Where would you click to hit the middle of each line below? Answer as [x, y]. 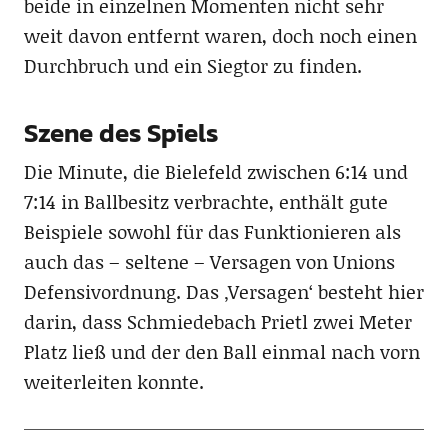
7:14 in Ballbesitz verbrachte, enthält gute [205, 202]
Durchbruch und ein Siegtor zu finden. [192, 66]
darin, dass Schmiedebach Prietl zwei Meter [217, 322]
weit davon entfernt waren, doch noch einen [220, 36]
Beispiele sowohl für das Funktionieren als [212, 232]
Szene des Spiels [120, 133]
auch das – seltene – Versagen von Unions [209, 262]
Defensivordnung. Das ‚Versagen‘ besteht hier [223, 292]
